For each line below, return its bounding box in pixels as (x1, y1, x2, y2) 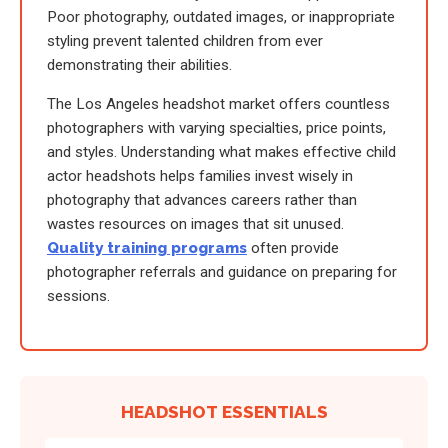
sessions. (47, 287, 110, 306)
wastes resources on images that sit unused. (47, 215, 344, 234)
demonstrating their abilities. (47, 56, 232, 75)
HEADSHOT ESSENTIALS (120, 401, 328, 422)
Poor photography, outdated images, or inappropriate (47, 8, 395, 27)
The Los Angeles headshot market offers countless (47, 95, 390, 114)
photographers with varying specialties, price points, (47, 119, 386, 138)
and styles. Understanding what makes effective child (47, 143, 396, 162)
